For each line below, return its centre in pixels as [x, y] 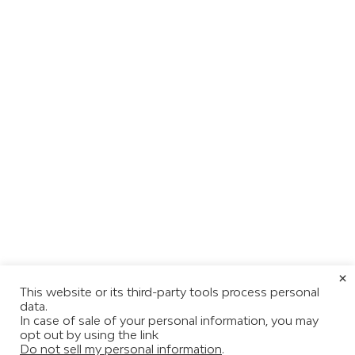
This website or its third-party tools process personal [170, 292]
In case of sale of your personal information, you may [169, 321]
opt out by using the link [89, 335]
